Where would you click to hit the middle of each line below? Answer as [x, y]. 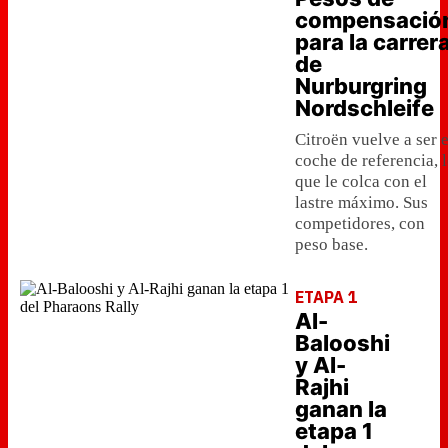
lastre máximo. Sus [361, 202]
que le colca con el [361, 181]
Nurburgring [361, 86]
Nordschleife [364, 108]
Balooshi [342, 343]
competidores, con [360, 223]
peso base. [331, 244]
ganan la [341, 409]
